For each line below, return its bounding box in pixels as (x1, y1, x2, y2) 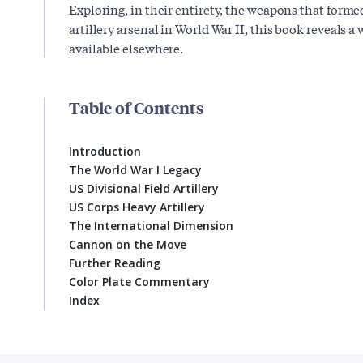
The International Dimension (69, 218, 233, 234)
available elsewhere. (69, 39, 184, 58)
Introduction (69, 143, 141, 160)
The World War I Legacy (69, 162, 202, 178)
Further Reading (69, 255, 160, 271)
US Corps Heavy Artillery (69, 199, 205, 216)
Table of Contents (69, 96, 203, 119)
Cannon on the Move (69, 237, 186, 253)
